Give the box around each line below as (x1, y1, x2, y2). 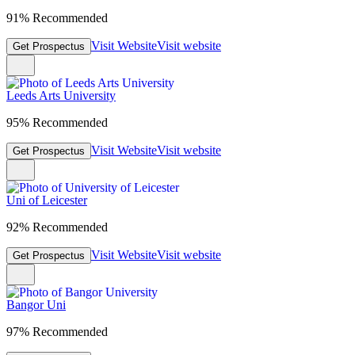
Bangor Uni (6, 298, 66, 312)
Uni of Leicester (6, 193, 87, 208)
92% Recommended (6, 220, 108, 235)
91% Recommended (6, 11, 108, 25)
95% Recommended (6, 116, 108, 130)
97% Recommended (6, 325, 108, 339)
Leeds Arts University (6, 89, 116, 103)
